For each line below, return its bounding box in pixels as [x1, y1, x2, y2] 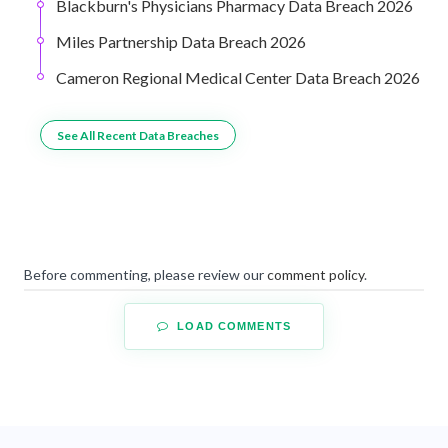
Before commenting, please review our [24, 265, 267, 283]
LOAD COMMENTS [173, 319, 291, 332]
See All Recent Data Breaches [57, 127, 219, 143]
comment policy [267, 265, 364, 283]
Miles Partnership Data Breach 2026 [56, 32, 306, 52]
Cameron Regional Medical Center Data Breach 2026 [56, 68, 420, 88]
